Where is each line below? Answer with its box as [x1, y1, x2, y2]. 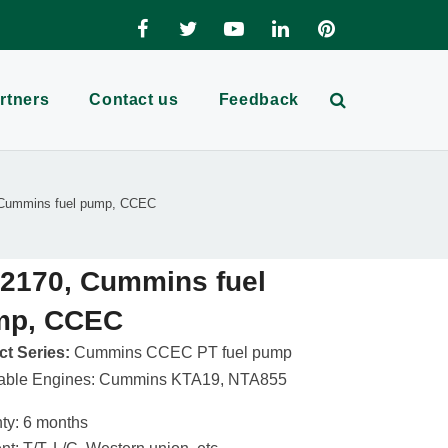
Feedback [218, 91, 299, 108]
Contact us [89, 91, 179, 108]
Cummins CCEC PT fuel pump [70, 344, 293, 362]
